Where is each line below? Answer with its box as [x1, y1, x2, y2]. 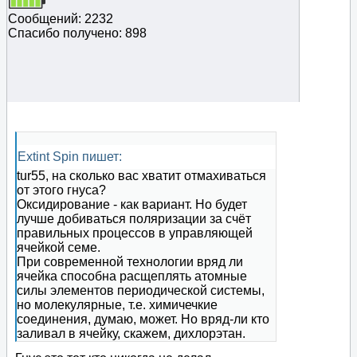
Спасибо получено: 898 [8, 26, 147, 41]
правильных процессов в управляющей [17, 226, 253, 241]
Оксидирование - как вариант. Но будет [17, 198, 247, 212]
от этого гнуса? [17, 183, 106, 198]
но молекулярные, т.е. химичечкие [17, 298, 218, 312]
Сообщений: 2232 [8, 12, 113, 26]
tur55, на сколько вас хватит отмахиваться [17, 169, 266, 183]
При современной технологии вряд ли [17, 255, 243, 269]
